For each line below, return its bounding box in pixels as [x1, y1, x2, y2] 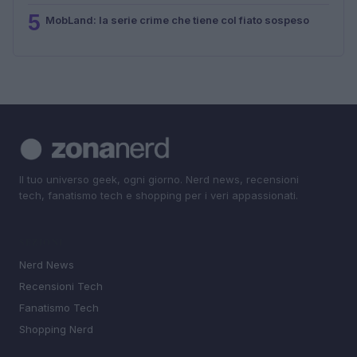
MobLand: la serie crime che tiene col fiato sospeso [45, 13, 309, 26]
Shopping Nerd [19, 323, 93, 336]
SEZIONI [19, 236, 64, 249]
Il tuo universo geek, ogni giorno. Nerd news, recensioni [19, 172, 299, 186]
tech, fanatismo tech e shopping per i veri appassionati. [19, 188, 298, 202]
